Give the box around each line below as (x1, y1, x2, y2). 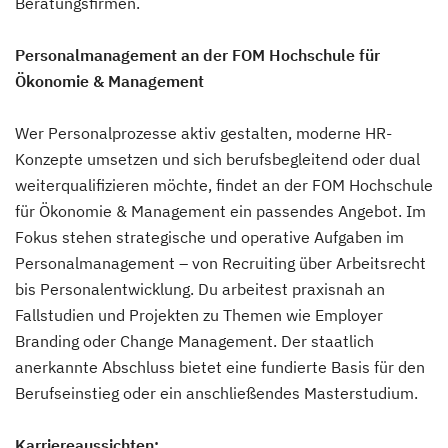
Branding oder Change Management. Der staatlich (15, 330, 374, 351)
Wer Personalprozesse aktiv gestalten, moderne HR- (15, 122, 392, 143)
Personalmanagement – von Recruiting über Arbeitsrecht (15, 252, 426, 273)
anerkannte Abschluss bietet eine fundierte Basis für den (15, 356, 425, 377)
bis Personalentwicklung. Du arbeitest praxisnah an (15, 278, 385, 299)
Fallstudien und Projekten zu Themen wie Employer (15, 304, 383, 325)
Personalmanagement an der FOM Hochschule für (15, 44, 380, 65)
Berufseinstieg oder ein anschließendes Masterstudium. (15, 382, 418, 403)
